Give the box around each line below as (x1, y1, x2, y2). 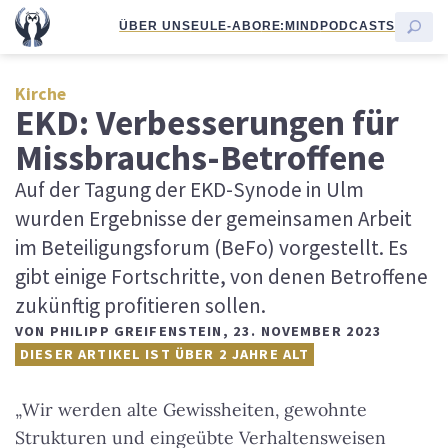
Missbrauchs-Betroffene (15, 135, 385, 180)
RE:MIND (261, 18, 321, 33)
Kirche (15, 83, 66, 105)
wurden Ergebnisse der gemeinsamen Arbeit (15, 205, 412, 232)
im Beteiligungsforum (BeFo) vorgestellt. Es (15, 234, 408, 261)
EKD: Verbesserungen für (15, 100, 399, 145)
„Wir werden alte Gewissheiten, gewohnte (15, 398, 367, 421)
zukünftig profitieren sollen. (15, 292, 266, 319)
